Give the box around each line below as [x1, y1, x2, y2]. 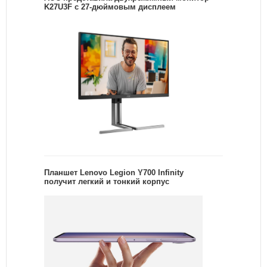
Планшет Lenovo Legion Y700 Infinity [44, 168, 184, 178]
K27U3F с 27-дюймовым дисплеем [44, 2, 176, 11]
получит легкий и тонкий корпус [44, 177, 169, 187]
